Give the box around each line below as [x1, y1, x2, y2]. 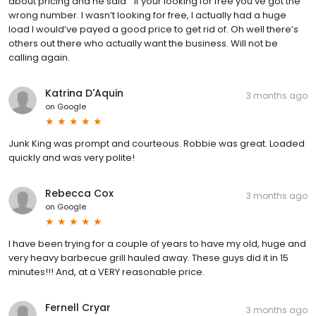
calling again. [8, 50, 70, 64]
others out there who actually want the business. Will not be [8, 36, 278, 50]
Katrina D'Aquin [45, 85, 123, 100]
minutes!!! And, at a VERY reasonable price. [8, 265, 205, 279]
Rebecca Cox [45, 186, 114, 200]
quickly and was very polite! [8, 150, 135, 164]
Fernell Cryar [45, 300, 111, 315]
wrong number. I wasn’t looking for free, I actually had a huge [8, 8, 286, 22]
